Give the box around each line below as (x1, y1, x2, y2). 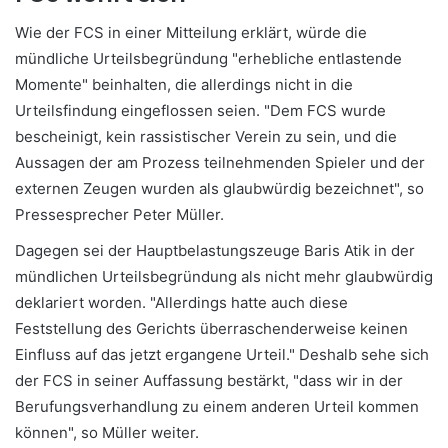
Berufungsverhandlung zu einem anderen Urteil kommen (15, 397, 419, 417)
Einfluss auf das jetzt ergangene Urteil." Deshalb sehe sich (15, 345, 429, 365)
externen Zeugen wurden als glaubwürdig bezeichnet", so (15, 179, 424, 199)
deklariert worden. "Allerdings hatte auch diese (15, 293, 348, 313)
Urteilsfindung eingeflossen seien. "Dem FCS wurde (15, 101, 386, 121)
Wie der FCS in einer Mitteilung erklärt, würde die (15, 23, 367, 43)
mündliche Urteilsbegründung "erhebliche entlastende (15, 49, 402, 69)
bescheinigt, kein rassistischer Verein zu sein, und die (15, 127, 397, 147)
